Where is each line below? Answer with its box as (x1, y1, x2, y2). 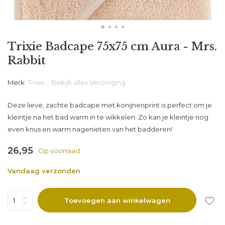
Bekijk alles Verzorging (51, 78, 126, 86)
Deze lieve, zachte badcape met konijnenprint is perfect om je (8, 101, 212, 109)
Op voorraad (38, 147, 80, 155)
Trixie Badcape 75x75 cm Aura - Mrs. (8, 40, 217, 53)
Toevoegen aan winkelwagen (64, 196, 170, 204)
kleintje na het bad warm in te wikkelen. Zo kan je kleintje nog (8, 113, 208, 121)
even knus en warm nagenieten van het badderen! (8, 125, 172, 133)
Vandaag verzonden (8, 167, 80, 175)
